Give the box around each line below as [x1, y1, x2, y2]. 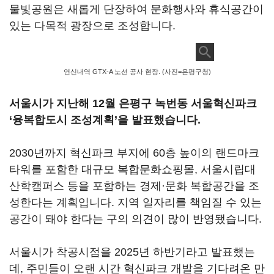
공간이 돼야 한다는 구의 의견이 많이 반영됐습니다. [9, 213, 262, 225]
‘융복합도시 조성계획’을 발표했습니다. [9, 114, 201, 126]
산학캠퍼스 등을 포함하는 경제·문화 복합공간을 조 [9, 180, 259, 192]
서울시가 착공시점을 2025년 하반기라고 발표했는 [9, 246, 255, 258]
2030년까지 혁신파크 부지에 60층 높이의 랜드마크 [9, 147, 259, 159]
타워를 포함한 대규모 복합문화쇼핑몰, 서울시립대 [9, 163, 256, 176]
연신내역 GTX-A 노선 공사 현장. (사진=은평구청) [63, 68, 211, 75]
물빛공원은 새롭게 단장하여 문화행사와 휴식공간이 [9, 3, 264, 15]
